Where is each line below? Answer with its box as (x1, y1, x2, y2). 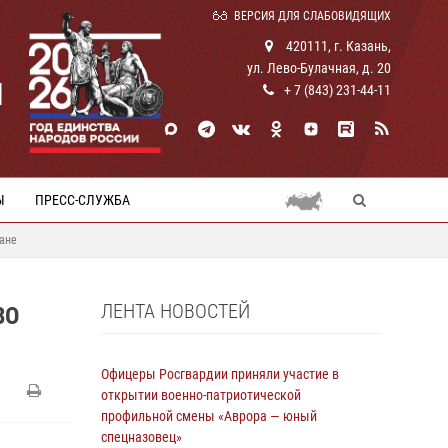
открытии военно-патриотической (101, 387, 301, 403)
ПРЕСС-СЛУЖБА (35, 192, 130, 208)
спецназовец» (101, 429, 182, 445)
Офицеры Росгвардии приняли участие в (101, 366, 339, 382)
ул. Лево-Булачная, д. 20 (247, 60, 391, 76)
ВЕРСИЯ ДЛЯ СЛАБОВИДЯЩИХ (234, 9, 391, 23)
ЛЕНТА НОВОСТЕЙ (101, 299, 250, 323)
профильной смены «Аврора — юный (101, 408, 317, 424)
